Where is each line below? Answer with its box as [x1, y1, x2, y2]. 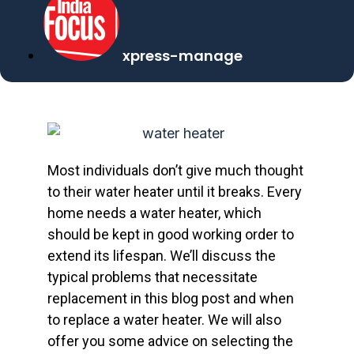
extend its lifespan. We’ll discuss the [47, 247, 276, 265]
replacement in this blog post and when [47, 290, 294, 307]
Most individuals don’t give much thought [47, 162, 303, 179]
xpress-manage [122, 45, 243, 66]
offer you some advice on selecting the [47, 333, 293, 350]
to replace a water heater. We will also [47, 311, 281, 329]
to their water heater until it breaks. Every [47, 183, 302, 201]
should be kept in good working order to [47, 226, 294, 243]
